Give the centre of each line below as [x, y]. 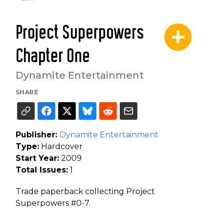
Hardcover [61, 146]
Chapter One [53, 56]
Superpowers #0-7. [53, 203]
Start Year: [37, 158]
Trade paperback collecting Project [85, 191]
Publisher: [38, 134]
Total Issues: [42, 170]
